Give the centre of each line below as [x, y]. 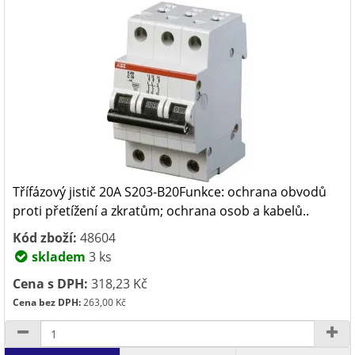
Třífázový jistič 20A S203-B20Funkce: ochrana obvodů [170, 192]
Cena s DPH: [50, 284]
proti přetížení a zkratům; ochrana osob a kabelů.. [161, 211]
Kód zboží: [45, 238]
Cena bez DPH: [47, 302]
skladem [57, 257]
